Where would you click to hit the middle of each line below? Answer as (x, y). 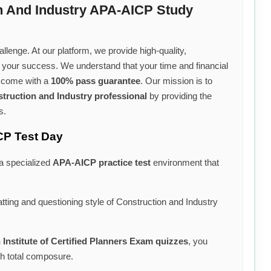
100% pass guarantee (96, 81)
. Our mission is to (176, 81)
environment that (185, 162)
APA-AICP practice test (102, 162)
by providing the (179, 96)
